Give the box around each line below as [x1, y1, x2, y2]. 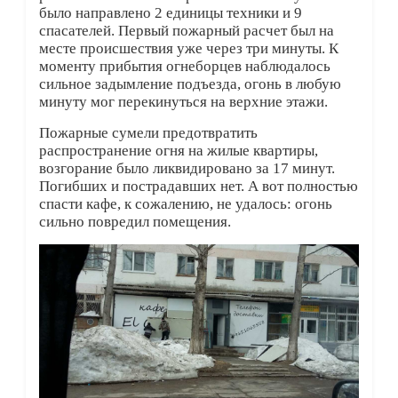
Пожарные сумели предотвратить [38, 124, 258, 142]
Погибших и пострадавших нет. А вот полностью [38, 178, 358, 195]
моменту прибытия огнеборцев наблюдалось [38, 58, 330, 76]
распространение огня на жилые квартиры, [38, 142, 318, 160]
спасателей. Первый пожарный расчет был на [38, 22, 334, 40]
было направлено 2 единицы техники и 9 [38, 4, 302, 22]
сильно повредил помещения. [38, 213, 231, 231]
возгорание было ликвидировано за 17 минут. [38, 160, 335, 178]
